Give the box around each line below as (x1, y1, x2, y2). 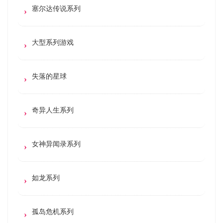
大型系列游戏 (32, 37, 74, 47)
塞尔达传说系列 (32, 3, 81, 13)
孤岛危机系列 (32, 207, 74, 217)
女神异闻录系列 (32, 139, 81, 149)
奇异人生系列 (32, 105, 74, 115)
